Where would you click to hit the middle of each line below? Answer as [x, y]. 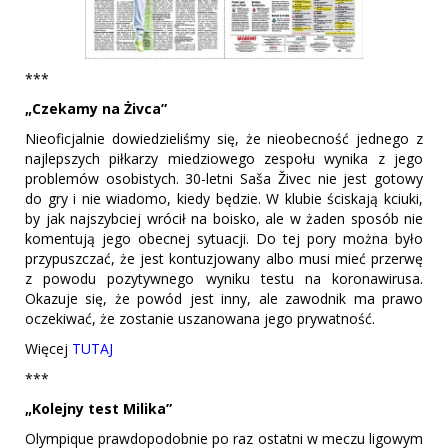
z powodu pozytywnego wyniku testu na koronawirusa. [224, 279]
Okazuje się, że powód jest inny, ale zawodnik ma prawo [224, 299]
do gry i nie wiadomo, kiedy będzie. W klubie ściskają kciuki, [224, 199]
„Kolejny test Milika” [98, 409]
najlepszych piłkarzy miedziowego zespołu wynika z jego [224, 159]
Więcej [48, 349]
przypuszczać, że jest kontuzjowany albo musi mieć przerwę [224, 259]
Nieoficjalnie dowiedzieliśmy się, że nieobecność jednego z [224, 139]
